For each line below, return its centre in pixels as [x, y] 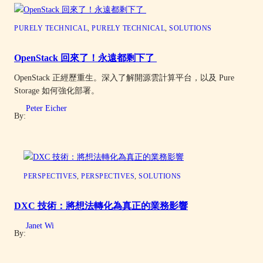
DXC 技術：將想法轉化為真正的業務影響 [101, 205]
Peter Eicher [46, 108]
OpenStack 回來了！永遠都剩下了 [85, 58]
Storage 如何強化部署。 [57, 91]
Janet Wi [40, 225]
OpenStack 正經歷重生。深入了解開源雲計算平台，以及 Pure [124, 78]
